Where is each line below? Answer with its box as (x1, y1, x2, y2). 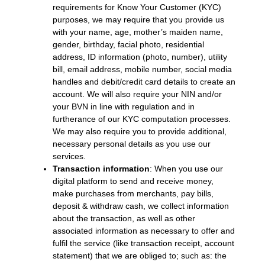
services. (52, 151, 86, 161)
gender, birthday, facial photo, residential (52, 40, 204, 50)
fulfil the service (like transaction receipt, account (52, 238, 234, 248)
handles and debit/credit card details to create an (52, 77, 235, 87)
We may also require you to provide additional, (52, 127, 227, 137)
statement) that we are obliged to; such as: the (52, 251, 227, 261)
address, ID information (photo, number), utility (52, 52, 227, 62)
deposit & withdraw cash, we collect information (52, 201, 229, 211)
